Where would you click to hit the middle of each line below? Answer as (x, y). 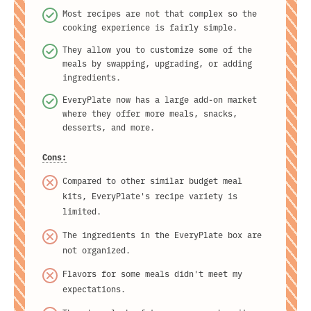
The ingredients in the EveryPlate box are (162, 235)
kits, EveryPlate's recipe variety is (150, 196)
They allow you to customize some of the (157, 49)
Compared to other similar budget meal (152, 180)
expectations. (94, 289)
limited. (82, 211)
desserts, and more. (109, 127)
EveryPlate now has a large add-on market (160, 99)
